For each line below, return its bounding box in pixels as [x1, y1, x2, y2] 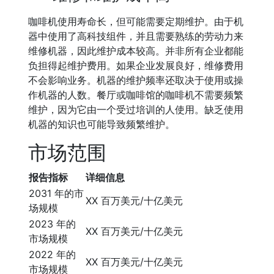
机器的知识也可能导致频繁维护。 [28, 118, 175, 130]
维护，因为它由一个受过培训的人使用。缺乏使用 [28, 103, 243, 116]
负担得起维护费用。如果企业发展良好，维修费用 [28, 59, 243, 72]
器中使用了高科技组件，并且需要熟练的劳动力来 [28, 30, 243, 42]
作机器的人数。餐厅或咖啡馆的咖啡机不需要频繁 [28, 89, 243, 101]
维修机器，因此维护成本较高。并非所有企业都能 [28, 45, 243, 57]
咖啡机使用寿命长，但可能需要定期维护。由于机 [28, 15, 243, 28]
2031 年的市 [29, 187, 84, 199]
